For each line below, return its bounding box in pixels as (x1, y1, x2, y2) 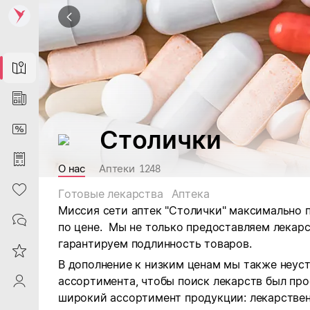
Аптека (171, 187, 210, 201)
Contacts (12, 213, 26, 227)
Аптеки (99, 161, 135, 175)
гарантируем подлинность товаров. (58, 237, 252, 250)
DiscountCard (12, 122, 26, 136)
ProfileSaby (12, 274, 26, 288)
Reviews (12, 244, 26, 257)
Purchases (12, 152, 26, 166)
